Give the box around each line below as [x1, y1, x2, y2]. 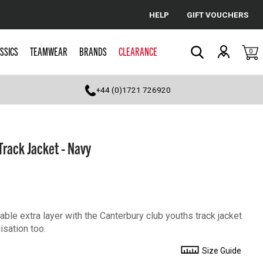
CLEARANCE [118, 44, 157, 58]
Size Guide [200, 246, 241, 255]
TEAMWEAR [29, 44, 68, 58]
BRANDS [79, 44, 107, 58]
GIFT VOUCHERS [187, 9, 248, 19]
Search [196, 59, 220, 68]
